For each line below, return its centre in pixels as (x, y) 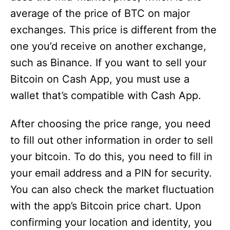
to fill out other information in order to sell (112, 140)
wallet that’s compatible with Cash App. (106, 96)
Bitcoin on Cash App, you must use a (100, 79)
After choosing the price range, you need (110, 124)
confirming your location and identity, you (111, 223)
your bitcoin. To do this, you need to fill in (111, 157)
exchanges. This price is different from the (113, 30)
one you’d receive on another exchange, (108, 46)
